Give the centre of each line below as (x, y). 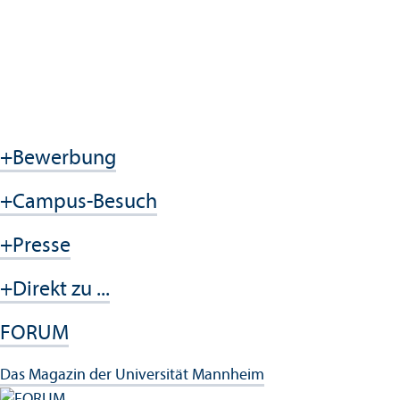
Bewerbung (64, 158)
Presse (42, 246)
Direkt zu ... (61, 290)
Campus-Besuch (85, 202)
